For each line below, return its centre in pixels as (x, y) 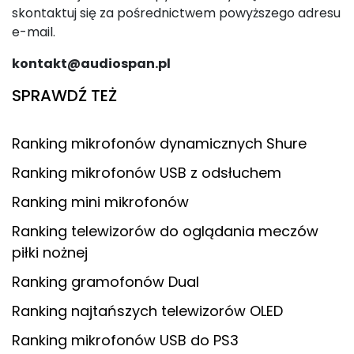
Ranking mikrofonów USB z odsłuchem (147, 173)
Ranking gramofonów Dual (105, 282)
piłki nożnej (50, 253)
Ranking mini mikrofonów (100, 202)
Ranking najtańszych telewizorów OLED (147, 311)
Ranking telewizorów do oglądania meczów (165, 232)
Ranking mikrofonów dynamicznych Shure (159, 144)
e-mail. (34, 32)
